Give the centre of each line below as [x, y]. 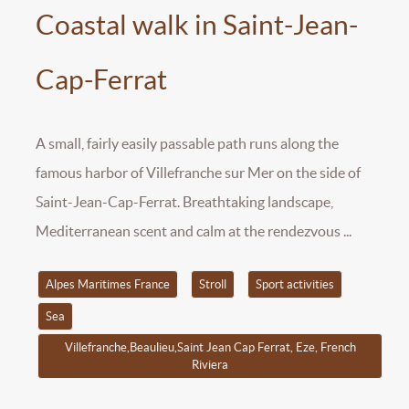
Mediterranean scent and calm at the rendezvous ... [194, 231]
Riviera [210, 364]
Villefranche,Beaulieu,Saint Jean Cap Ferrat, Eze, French [210, 347]
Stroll [212, 284]
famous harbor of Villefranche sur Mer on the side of [198, 173]
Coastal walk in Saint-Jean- [197, 25]
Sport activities [294, 284]
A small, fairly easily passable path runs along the [187, 144]
